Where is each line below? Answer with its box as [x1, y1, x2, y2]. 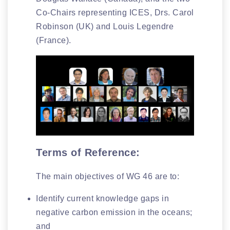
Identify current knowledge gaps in [36, 194, 169, 203]
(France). [36, 35, 71, 45]
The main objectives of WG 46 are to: [36, 171, 179, 181]
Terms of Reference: [36, 146, 140, 158]
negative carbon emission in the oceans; [36, 207, 193, 217]
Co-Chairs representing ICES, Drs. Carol [36, 8, 194, 17]
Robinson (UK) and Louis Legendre [36, 22, 174, 31]
